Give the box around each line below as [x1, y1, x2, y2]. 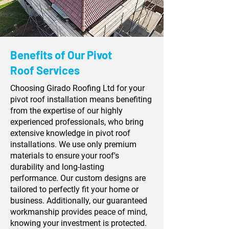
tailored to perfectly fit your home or [10, 185, 139, 194]
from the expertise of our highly [10, 106, 123, 116]
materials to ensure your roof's [10, 151, 119, 161]
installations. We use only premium [10, 140, 136, 149]
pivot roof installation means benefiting [10, 95, 152, 104]
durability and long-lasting [10, 162, 104, 172]
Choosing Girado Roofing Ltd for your [10, 83, 145, 93]
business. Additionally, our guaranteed [10, 196, 147, 205]
